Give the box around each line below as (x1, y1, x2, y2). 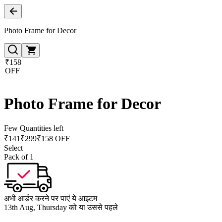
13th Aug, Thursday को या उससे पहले (4, 203, 118, 212)
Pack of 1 (4, 152, 34, 161)
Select (4, 143, 23, 152)
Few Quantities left (4, 123, 63, 132)
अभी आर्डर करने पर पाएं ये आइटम (4, 194, 97, 203)
